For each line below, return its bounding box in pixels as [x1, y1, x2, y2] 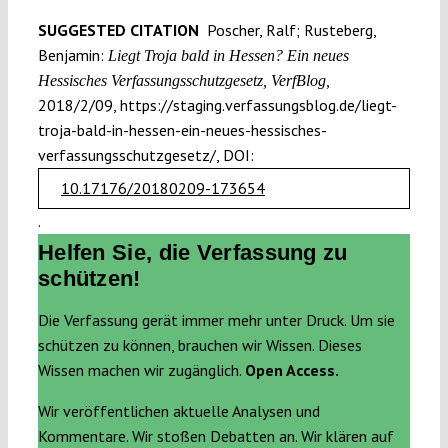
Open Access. [244, 360, 339, 381]
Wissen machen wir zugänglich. [37, 360, 245, 381]
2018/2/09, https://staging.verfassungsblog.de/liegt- [37, 94, 397, 115]
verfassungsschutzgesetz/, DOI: [37, 144, 254, 165]
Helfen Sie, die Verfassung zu [37, 240, 348, 266]
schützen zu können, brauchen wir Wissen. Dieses [37, 335, 362, 356]
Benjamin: [37, 44, 104, 65]
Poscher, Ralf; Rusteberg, [202, 19, 376, 40]
